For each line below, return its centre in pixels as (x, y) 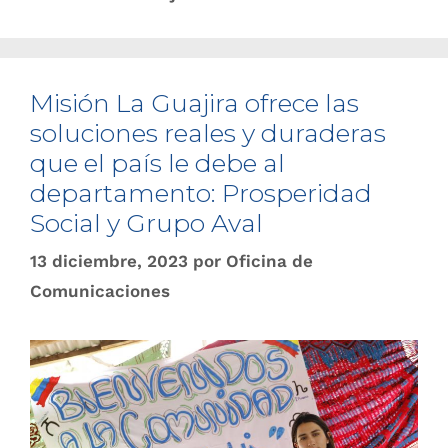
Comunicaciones (100, 291)
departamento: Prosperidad (201, 192)
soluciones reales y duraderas (208, 132)
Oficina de (269, 261)
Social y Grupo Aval (146, 222)
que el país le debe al (157, 162)
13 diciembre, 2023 (109, 261)
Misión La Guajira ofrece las (194, 102)
